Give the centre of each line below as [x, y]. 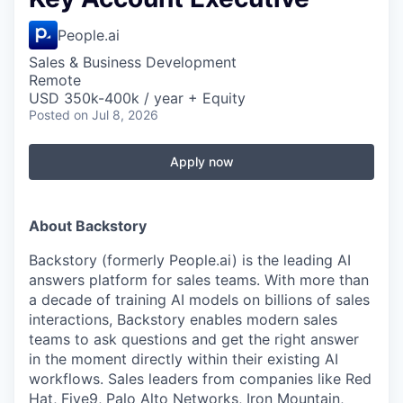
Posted [49, 115]
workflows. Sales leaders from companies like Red [200, 379]
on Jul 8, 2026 [116, 115]
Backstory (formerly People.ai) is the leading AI [190, 260]
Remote [55, 80]
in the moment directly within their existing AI [184, 359]
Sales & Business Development [133, 62]
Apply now [201, 161]
